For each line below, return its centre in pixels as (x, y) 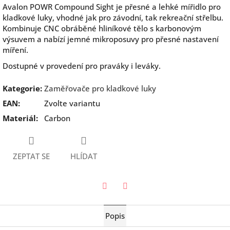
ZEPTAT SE (31, 156)
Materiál (19, 118)
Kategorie (21, 88)
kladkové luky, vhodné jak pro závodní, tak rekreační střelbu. (113, 17)
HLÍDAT (84, 156)
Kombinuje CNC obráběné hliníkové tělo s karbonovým (102, 28)
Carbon (57, 118)
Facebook (142, 200)
